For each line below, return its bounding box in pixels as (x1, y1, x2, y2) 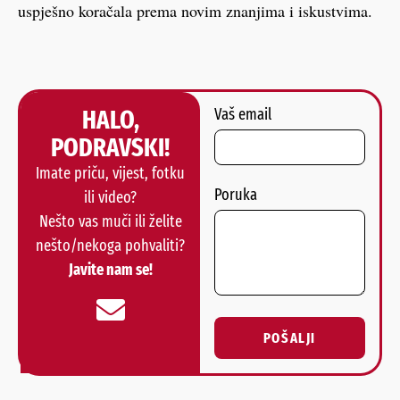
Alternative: (214, 362, 290, 385)
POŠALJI (262, 329, 317, 346)
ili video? (84, 187, 137, 208)
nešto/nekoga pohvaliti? (36, 236, 185, 256)
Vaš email (214, 104, 271, 125)
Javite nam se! (68, 260, 153, 280)
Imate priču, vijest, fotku (36, 163, 185, 184)
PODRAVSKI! (51, 132, 170, 164)
